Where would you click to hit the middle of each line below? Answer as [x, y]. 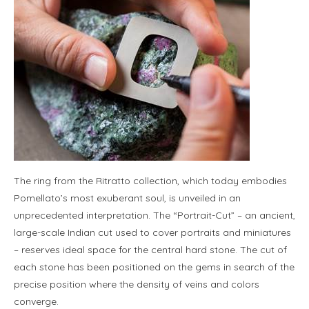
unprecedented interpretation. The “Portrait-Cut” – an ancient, [154, 216]
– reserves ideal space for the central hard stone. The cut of [150, 250]
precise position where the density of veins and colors [137, 285]
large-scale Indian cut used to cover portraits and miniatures [152, 233]
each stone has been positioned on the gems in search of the [154, 267]
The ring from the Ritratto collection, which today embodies [150, 181]
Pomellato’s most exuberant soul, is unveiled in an [127, 198]
